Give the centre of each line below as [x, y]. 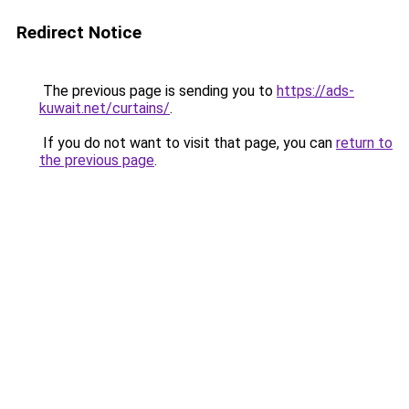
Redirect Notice [79, 32]
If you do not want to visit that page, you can [188, 143]
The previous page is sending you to [158, 91]
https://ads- [315, 91]
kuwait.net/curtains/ [105, 108]
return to [364, 143]
